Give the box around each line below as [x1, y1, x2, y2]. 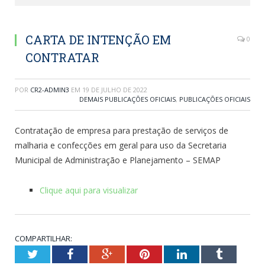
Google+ [112, 247, 154, 260]
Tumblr [221, 247, 257, 260]
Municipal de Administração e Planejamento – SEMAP [15, 154, 221, 166]
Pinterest [148, 247, 192, 260]
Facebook [72, 247, 119, 260]
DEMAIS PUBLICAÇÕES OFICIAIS [79, 95, 176, 104]
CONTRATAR [25, 50, 99, 65]
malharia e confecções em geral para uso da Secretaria [15, 140, 227, 151]
